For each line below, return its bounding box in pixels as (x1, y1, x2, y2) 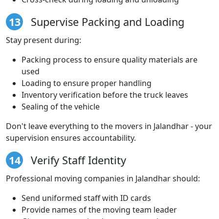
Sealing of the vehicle (22, 101, 100, 112)
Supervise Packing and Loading (28, 14, 184, 29)
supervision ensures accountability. (6, 132, 136, 143)
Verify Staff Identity (28, 153, 126, 167)
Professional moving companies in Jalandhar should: (6, 173, 200, 184)
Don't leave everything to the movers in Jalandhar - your (6, 120, 212, 131)
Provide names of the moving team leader (22, 204, 177, 215)
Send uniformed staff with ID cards (22, 192, 151, 203)
